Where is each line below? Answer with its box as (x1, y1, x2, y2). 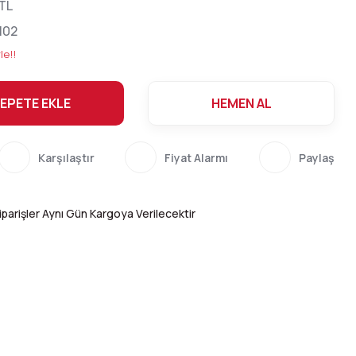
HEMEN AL (211, 95, 272, 112)
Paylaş (298, 149, 335, 165)
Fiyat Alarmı (164, 149, 229, 165)
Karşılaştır (37, 149, 95, 165)
